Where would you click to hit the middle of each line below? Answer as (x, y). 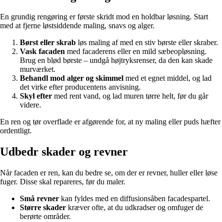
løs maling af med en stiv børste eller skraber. (147, 43)
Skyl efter (36, 96)
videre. (30, 105)
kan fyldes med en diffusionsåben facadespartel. (135, 199)
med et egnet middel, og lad (167, 78)
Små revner (39, 199)
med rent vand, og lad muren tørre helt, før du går (130, 96)
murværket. (38, 69)
